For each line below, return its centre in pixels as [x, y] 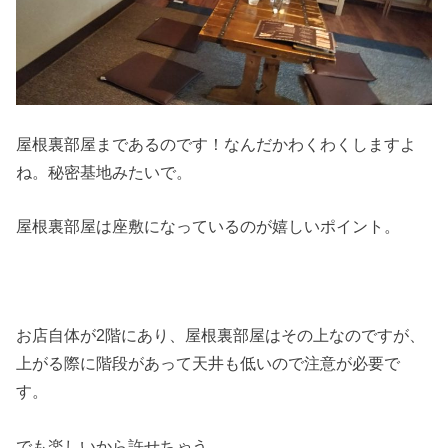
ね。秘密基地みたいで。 [104, 172]
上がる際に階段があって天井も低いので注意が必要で [208, 363]
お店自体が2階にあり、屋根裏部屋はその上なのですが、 [221, 335]
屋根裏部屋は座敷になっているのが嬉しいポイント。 [208, 226]
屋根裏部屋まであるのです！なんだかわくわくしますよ [216, 144]
